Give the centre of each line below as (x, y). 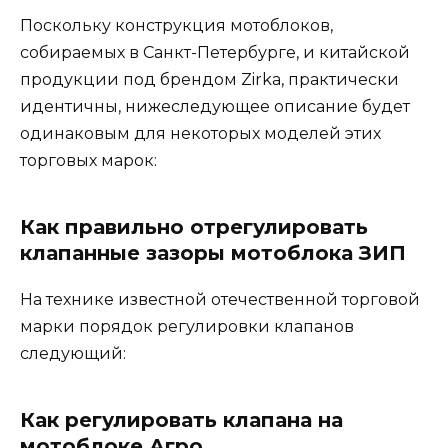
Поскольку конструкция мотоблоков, (176, 26)
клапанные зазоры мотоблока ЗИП (213, 253)
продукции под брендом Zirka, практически (209, 80)
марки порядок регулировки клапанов (187, 327)
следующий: (73, 354)
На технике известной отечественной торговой (220, 300)
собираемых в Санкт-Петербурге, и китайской (215, 53)
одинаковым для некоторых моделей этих (200, 134)
